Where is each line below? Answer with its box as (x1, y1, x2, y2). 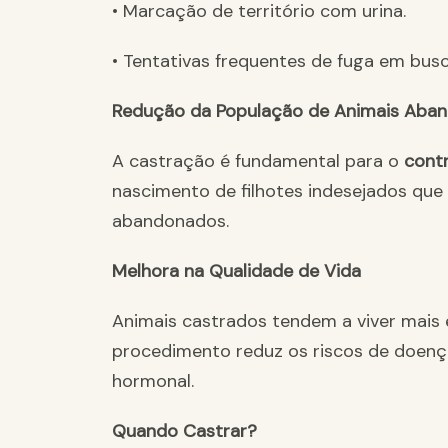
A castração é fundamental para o (112, 149, 404, 174)
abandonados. (112, 209, 229, 234)
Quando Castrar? (112, 419, 257, 444)
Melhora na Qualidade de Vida (112, 259, 361, 284)
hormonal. (112, 369, 194, 394)
